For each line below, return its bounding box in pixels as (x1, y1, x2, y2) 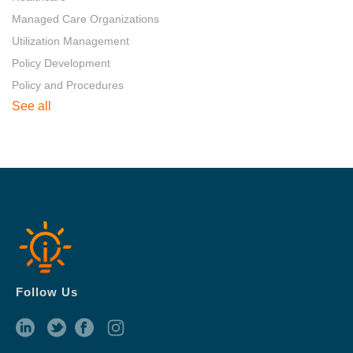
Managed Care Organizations (12, 12, 159, 25)
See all (12, 98, 51, 113)
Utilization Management (12, 34, 129, 47)
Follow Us (16, 284, 78, 299)
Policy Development (12, 56, 110, 69)
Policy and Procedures (12, 78, 124, 91)
